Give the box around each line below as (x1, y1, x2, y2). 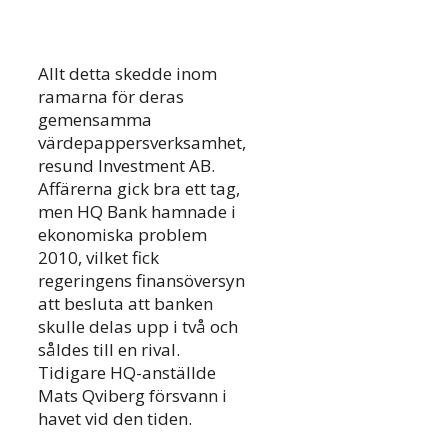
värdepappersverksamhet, (38, 131, 246, 155)
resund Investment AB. (38, 154, 215, 178)
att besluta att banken (38, 292, 213, 316)
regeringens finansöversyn (38, 269, 245, 293)
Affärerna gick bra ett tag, (38, 177, 240, 201)
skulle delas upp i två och (38, 315, 238, 339)
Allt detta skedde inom (38, 62, 217, 86)
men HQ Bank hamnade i (38, 200, 236, 224)
